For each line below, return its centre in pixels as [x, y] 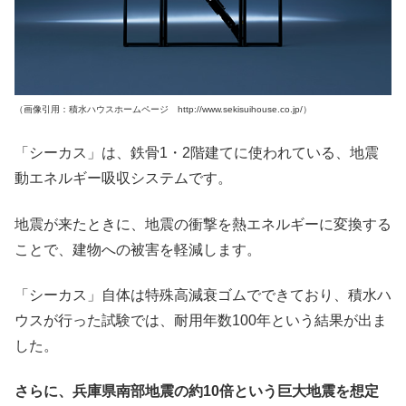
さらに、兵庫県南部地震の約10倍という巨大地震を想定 [197, 391]
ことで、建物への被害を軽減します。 [138, 249]
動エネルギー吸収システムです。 [123, 179]
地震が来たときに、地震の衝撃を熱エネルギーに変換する [203, 224]
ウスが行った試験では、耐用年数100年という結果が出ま [201, 320]
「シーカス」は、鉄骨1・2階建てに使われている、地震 [197, 153]
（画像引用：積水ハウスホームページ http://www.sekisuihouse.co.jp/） [163, 109]
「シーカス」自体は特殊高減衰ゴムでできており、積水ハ [203, 295]
